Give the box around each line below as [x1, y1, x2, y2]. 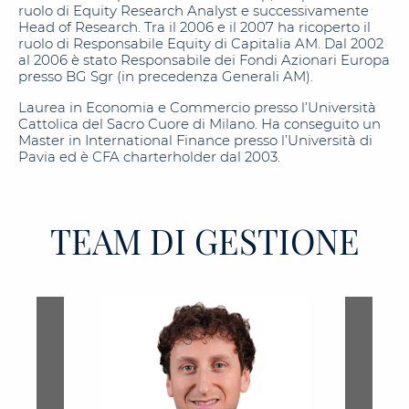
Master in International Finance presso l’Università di [18, 131, 372, 149]
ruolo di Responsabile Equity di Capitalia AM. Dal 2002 [18, 35, 383, 52]
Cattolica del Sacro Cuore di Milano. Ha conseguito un [18, 115, 381, 132]
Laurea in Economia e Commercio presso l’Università [18, 99, 376, 116]
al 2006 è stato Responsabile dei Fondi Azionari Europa [18, 51, 390, 68]
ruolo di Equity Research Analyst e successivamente [18, 2, 369, 19]
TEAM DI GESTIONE [49, 218, 360, 263]
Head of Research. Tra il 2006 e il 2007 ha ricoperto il [18, 18, 371, 36]
